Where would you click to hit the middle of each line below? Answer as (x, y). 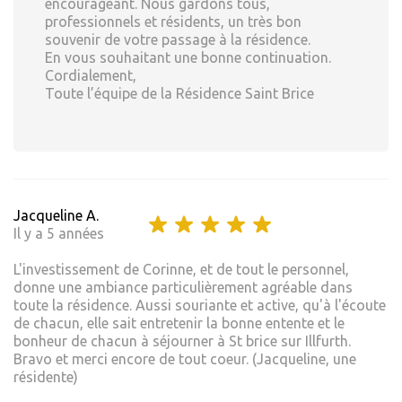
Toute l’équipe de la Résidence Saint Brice (179, 94)
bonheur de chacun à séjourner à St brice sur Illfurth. (182, 341)
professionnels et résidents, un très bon (173, 22)
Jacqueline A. (56, 216)
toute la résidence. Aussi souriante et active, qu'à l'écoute (200, 306)
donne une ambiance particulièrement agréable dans (183, 288)
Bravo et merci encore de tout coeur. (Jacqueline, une (185, 359)
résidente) (46, 377)
